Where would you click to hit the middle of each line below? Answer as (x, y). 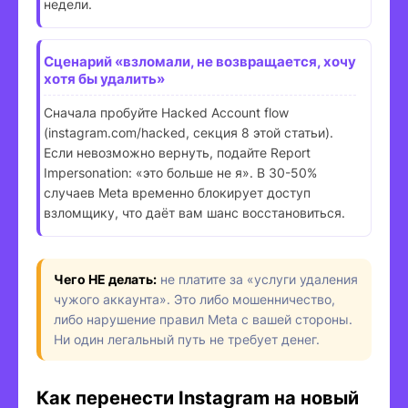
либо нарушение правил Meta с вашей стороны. (203, 319)
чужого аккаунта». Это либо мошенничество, (194, 299)
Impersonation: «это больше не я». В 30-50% (180, 172)
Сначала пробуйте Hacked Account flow (166, 112)
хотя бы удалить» (104, 78)
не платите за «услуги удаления (257, 279)
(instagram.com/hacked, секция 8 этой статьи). (189, 132)
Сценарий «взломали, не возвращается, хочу (200, 61)
